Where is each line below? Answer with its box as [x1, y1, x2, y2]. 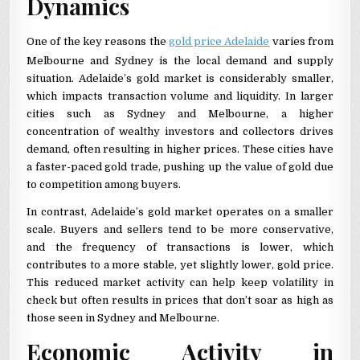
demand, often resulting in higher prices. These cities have [27, 143, 333, 156]
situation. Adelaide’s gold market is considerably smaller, [27, 72, 333, 85]
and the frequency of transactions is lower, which [27, 241, 333, 254]
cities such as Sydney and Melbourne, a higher [27, 108, 333, 121]
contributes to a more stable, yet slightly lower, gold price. [27, 259, 333, 272]
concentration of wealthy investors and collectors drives [27, 125, 333, 138]
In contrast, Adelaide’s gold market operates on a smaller [27, 206, 333, 219]
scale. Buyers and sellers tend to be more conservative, [27, 223, 333, 236]
